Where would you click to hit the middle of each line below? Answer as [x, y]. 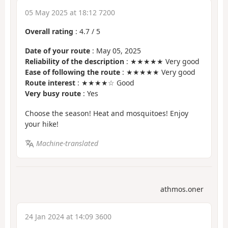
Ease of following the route [73, 72]
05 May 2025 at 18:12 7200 [70, 12]
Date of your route [58, 51]
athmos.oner [182, 189]
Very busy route [53, 94]
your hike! [42, 124]
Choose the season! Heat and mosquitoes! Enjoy [107, 113]
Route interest [50, 83]
